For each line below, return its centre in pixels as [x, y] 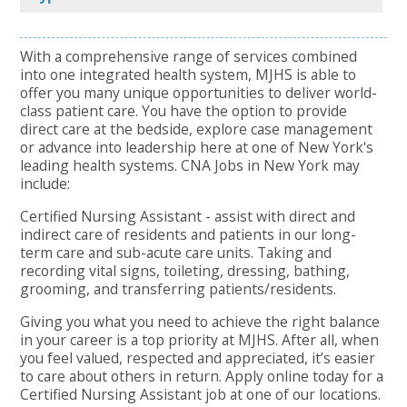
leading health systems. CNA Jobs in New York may [190, 166]
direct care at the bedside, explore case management [197, 129]
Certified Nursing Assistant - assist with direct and [188, 216]
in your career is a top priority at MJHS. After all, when [200, 339]
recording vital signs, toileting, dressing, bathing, [185, 270]
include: [45, 184]
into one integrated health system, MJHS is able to [189, 75]
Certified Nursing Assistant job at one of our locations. [201, 394]
